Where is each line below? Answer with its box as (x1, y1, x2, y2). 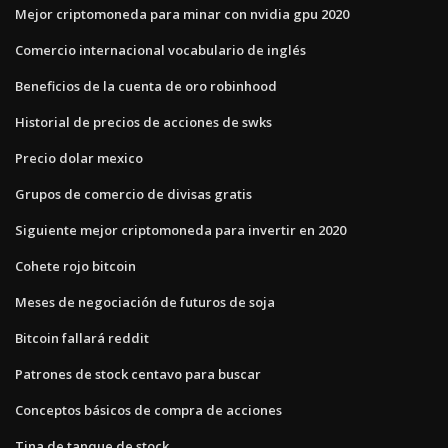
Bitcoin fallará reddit (15, 328, 149, 347)
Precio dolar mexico (15, 148, 143, 167)
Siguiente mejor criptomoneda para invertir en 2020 (15, 220, 346, 239)
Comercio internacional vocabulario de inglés (15, 40, 306, 59)
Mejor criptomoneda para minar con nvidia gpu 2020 (15, 4, 349, 23)
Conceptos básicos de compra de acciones (15, 400, 282, 419)
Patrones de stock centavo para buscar (15, 364, 261, 383)
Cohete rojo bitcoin (15, 256, 136, 275)
